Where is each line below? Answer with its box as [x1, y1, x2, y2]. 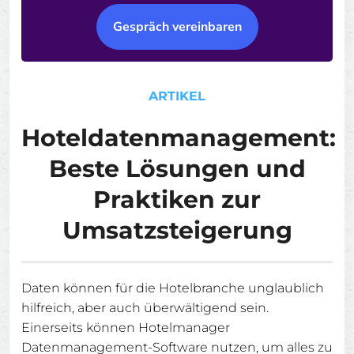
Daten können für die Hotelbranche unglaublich [21, 281, 324, 296]
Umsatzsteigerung [62, 216, 292, 245]
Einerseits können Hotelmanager [21, 320, 230, 335]
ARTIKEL [149, 88, 205, 104]
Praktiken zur [93, 185, 261, 214]
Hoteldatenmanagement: [21, 123, 336, 153]
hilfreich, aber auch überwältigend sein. [21, 300, 269, 315]
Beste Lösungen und [48, 154, 306, 183]
